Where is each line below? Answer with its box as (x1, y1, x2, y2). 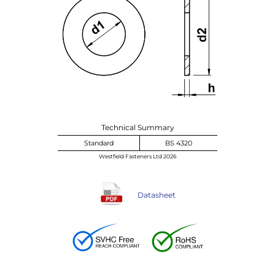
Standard (83, 138, 114, 147)
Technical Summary (101, 122, 174, 132)
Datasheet (137, 190, 176, 199)
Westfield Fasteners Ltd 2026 (99, 152, 176, 160)
